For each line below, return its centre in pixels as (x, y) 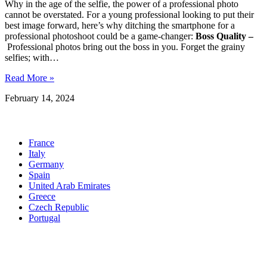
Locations (31, 120)
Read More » (30, 77)
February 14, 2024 (40, 98)
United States (54, 228)
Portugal (44, 218)
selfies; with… (32, 57)
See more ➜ (51, 240)
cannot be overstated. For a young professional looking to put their (129, 14)
